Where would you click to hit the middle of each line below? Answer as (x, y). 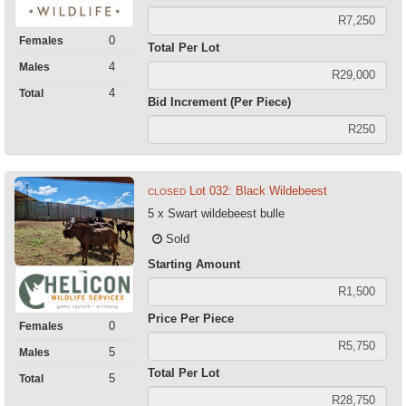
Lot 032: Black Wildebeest (258, 190)
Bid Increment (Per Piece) (219, 101)
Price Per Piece (190, 318)
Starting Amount (193, 264)
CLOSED (166, 191)
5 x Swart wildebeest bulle (216, 213)
